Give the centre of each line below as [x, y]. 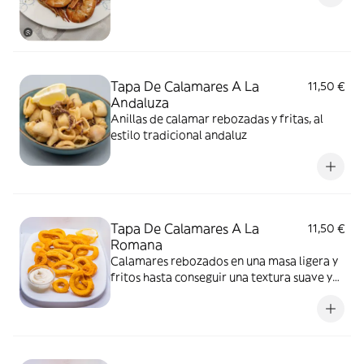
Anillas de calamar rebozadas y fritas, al [217, 119]
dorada [130, 293]
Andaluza [140, 102]
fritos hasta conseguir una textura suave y [221, 277]
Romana [136, 245]
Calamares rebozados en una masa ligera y [224, 261]
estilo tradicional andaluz [179, 135]
